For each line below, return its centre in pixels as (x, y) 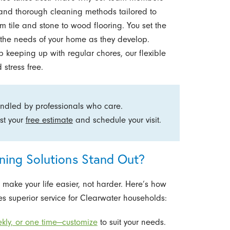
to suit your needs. (131, 222)
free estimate (49, 120)
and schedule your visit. (117, 120)
